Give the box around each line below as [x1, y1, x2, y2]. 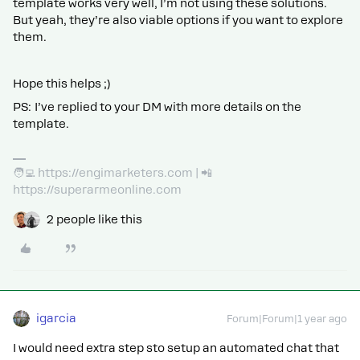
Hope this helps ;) [13, 77, 111, 90]
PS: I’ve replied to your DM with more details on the [13, 100, 301, 113]
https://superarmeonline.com [13, 183, 182, 196]
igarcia [36, 312, 76, 325]
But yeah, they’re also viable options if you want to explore [13, 14, 343, 27]
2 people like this [47, 213, 142, 226]
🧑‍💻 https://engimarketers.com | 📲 [13, 166, 212, 179]
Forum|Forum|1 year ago [227, 313, 347, 325]
